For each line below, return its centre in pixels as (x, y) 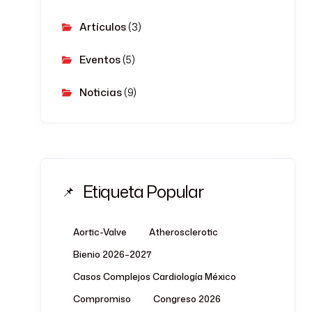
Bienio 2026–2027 (112, 254)
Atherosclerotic (184, 232)
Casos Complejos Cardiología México (155, 276)
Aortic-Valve (100, 232)
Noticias (101, 92)
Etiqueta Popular (143, 192)
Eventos (100, 60)
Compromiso (102, 299)
